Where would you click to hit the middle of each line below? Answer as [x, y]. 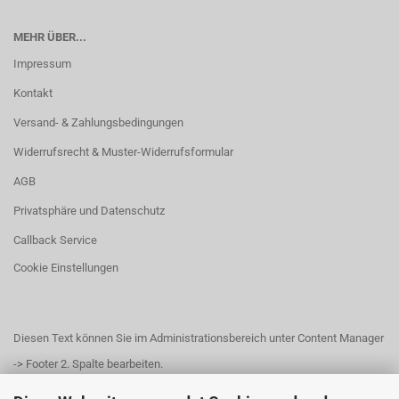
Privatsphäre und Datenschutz [89, 211]
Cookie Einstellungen [66, 268]
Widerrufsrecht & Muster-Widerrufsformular [123, 152]
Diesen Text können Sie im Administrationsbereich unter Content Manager [199, 338]
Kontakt [33, 93]
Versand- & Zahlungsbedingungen [98, 122]
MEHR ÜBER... [50, 37]
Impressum [42, 64]
